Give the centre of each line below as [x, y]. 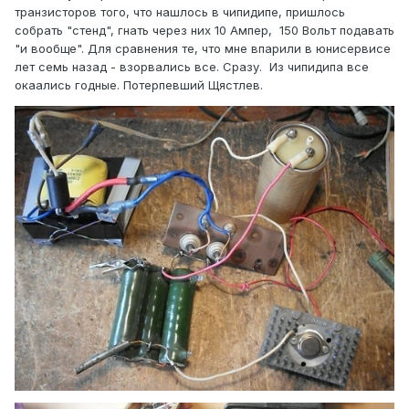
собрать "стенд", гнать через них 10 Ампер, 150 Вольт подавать [204, 31]
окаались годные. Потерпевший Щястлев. [139, 85]
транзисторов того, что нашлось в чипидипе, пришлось [180, 12]
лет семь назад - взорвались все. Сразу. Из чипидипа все [192, 67]
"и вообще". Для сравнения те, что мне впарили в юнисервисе [203, 49]
